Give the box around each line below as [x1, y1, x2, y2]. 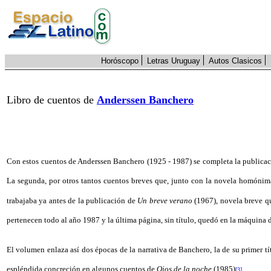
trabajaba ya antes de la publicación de [7, 196, 138, 205]
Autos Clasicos [209, 56, 262, 65]
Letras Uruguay [147, 56, 200, 65]
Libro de [7, 94, 47, 106]
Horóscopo [101, 56, 139, 65]
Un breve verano [137, 196, 192, 205]
